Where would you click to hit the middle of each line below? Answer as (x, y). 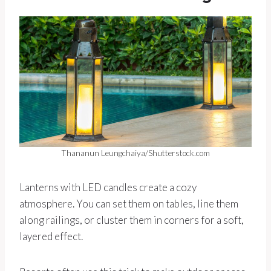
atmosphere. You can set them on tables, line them (129, 204)
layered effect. (51, 237)
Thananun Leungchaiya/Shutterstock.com (135, 153)
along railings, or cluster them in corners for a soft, (132, 220)
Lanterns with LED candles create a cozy (108, 188)
